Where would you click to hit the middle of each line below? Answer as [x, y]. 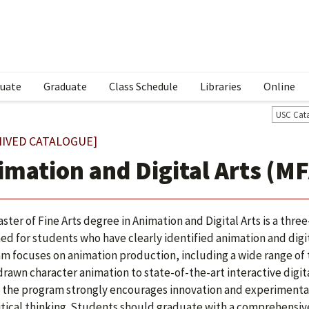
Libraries [221, 86]
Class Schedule [143, 86]
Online [279, 86]
